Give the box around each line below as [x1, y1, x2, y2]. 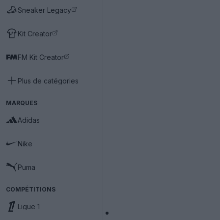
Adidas [18, 115, 40, 124]
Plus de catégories [18, 76, 79, 85]
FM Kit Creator [18, 53, 64, 61]
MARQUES [6, 99, 37, 107]
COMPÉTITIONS [6, 186, 55, 193]
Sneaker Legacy [18, 5, 71, 14]
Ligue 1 [18, 202, 40, 211]
